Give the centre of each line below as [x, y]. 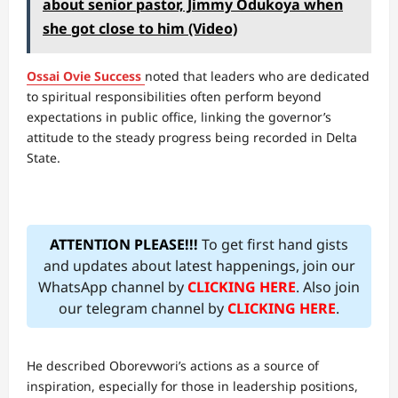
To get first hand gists [273, 244]
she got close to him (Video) [140, 28]
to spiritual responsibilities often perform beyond [174, 96]
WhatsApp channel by [113, 287]
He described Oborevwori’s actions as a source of [173, 366]
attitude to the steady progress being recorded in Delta [192, 137]
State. [44, 158]
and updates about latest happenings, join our [199, 266]
